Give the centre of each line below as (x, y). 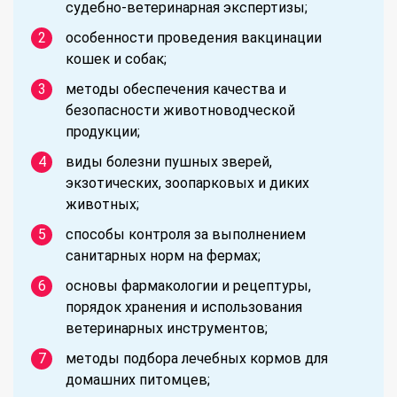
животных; (102, 204)
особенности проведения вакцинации (194, 37)
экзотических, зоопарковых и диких (187, 183)
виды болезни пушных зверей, (169, 161)
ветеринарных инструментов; (167, 328)
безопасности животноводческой (180, 110)
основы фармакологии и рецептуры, (188, 285)
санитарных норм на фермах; (163, 255)
